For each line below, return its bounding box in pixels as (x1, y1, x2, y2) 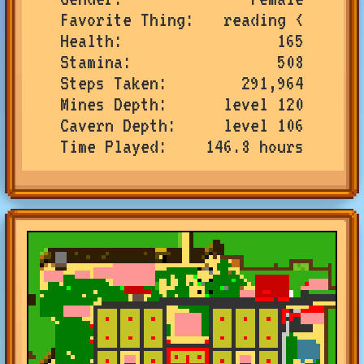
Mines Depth (60, 93, 158, 115)
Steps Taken (60, 71, 158, 93)
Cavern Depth (60, 114, 167, 136)
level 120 (223, 93, 304, 115)
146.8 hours (206, 135, 304, 157)
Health (60, 29, 114, 51)
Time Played (60, 135, 158, 157)
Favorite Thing (60, 8, 185, 30)
